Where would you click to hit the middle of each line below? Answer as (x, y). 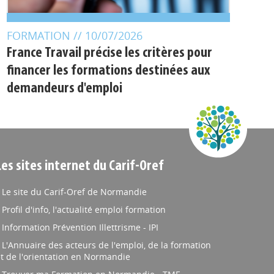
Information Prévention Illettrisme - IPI (80, 238)
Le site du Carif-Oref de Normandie (74, 203)
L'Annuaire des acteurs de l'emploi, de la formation (106, 256)
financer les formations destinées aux (108, 82)
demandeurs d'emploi (64, 100)
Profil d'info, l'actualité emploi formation (83, 220)
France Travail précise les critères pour (109, 64)
